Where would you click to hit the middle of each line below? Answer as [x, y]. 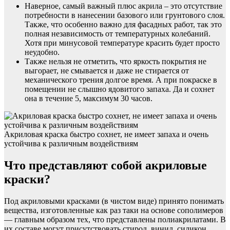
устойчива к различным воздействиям [71, 144]
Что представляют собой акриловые [106, 165]
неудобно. [42, 52]
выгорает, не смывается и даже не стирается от [107, 71]
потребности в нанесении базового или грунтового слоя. [125, 15]
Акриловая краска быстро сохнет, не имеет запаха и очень [106, 135]
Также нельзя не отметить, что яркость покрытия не [116, 62]
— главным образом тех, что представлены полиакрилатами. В [115, 219]
